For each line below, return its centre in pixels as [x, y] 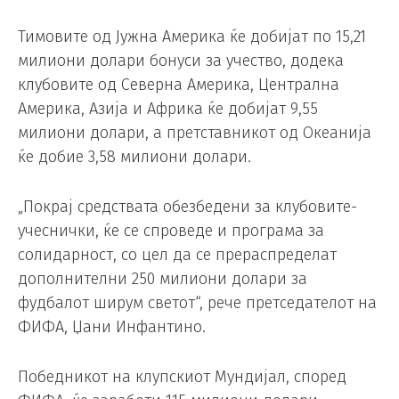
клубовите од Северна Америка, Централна [179, 85]
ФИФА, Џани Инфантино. [112, 327]
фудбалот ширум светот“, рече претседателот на [197, 303]
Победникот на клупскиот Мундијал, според [182, 376]
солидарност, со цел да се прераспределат [177, 255]
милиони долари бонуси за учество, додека [181, 61]
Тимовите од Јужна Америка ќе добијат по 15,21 [192, 37]
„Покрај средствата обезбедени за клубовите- [187, 207]
